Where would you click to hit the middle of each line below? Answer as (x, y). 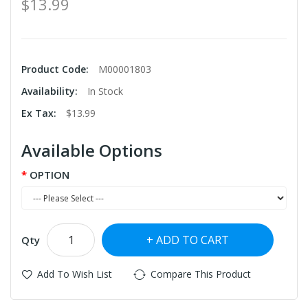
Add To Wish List (75, 274)
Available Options (92, 151)
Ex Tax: (40, 113)
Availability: (51, 91)
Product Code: (56, 69)
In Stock (105, 91)
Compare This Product (201, 274)
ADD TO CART (192, 240)
